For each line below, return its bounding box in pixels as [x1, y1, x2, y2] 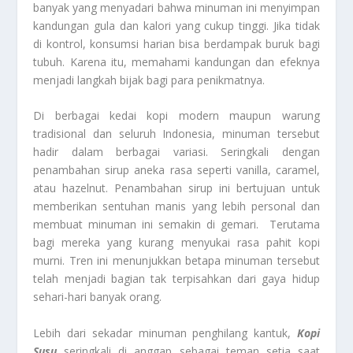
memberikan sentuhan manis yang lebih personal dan [33, 199, 320, 214]
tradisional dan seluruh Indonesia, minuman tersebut [33, 126, 320, 142]
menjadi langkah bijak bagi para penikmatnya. [33, 72, 266, 88]
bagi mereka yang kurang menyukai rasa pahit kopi [33, 235, 320, 251]
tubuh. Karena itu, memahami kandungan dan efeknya [33, 54, 320, 70]
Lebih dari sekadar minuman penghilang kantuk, [33, 325, 297, 340]
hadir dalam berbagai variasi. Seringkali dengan [33, 144, 320, 160]
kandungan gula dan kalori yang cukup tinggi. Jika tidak [33, 18, 320, 34]
